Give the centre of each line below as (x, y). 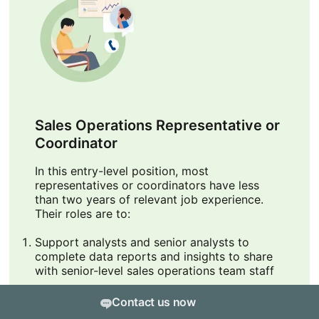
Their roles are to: (82, 214)
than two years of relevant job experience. (149, 200)
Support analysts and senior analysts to (142, 242)
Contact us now (154, 302)
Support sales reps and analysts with (134, 299)
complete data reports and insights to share (153, 257)
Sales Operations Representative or (157, 126)
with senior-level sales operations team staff (154, 271)
